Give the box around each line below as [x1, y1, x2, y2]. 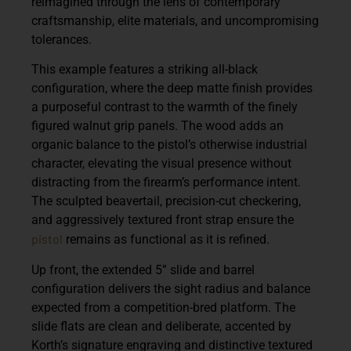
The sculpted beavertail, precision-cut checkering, [31, 194, 301, 209]
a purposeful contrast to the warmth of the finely [31, 100, 298, 115]
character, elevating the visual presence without [31, 156, 291, 172]
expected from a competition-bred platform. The [31, 299, 295, 315]
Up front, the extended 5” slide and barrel [31, 262, 255, 277]
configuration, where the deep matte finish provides [31, 81, 313, 96]
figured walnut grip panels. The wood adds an [31, 118, 284, 134]
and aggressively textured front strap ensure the [31, 212, 294, 228]
